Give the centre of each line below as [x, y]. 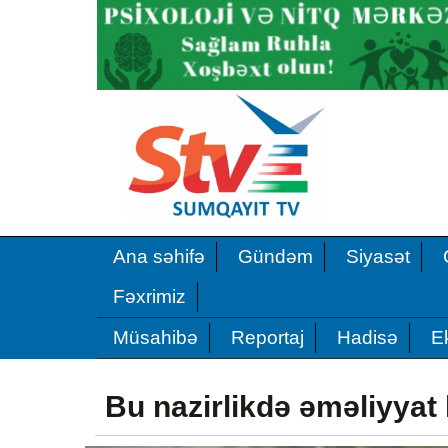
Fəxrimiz [149, 296]
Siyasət [378, 256]
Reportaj [267, 337]
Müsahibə [155, 337]
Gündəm [275, 256]
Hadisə [367, 337]
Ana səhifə [159, 256]
